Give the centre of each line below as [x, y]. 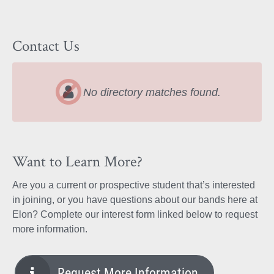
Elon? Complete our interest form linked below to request [135, 214]
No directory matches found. [152, 92]
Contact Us [46, 46]
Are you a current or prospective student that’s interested [134, 185]
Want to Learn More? [77, 161]
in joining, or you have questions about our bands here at [135, 199]
